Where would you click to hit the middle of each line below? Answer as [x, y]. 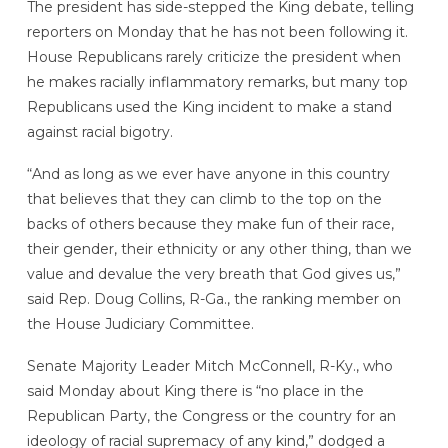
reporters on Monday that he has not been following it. [217, 32]
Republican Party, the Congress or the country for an [211, 415]
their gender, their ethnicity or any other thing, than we [219, 249]
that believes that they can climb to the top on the [204, 199]
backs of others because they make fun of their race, [210, 224]
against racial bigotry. [99, 132]
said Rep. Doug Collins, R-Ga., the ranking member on [213, 299]
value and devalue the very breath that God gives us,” [213, 274]
